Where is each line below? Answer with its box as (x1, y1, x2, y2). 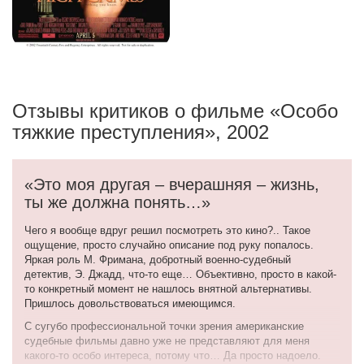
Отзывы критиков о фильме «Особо (12, 99, 338, 122)
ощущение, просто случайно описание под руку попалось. (24, 238, 314, 251)
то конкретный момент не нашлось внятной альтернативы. (24, 282, 312, 295)
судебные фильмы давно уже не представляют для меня (24, 334, 310, 347)
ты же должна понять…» (24, 193, 210, 211)
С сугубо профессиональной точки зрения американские (24, 319, 304, 332)
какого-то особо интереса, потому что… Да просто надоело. (24, 349, 321, 362)
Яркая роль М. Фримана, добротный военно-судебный (24, 253, 291, 266)
